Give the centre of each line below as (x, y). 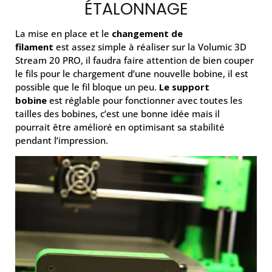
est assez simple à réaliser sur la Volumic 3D (150, 47)
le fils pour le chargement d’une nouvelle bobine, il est (132, 74)
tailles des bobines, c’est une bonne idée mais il (117, 114)
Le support (184, 87)
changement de (147, 34)
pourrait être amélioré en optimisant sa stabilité (120, 127)
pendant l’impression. (62, 141)
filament (34, 47)
